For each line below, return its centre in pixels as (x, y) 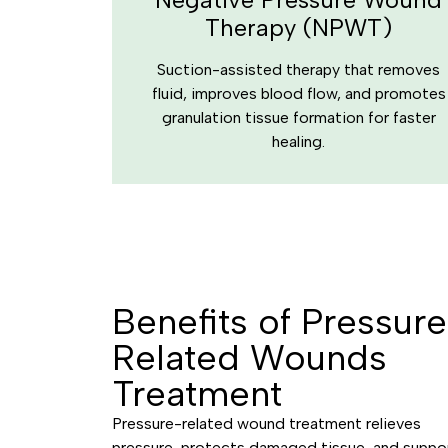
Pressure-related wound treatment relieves (266, 423)
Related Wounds (249, 357)
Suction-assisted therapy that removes (299, 69)
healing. (299, 141)
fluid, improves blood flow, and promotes (298, 93)
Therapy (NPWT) (299, 27)
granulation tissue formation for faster (298, 117)
